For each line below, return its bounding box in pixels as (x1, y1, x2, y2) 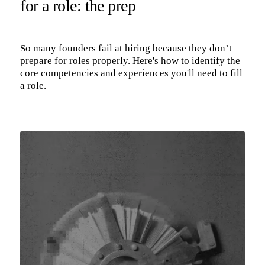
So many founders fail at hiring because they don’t (20, 43, 232, 54)
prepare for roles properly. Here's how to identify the (20, 55, 241, 67)
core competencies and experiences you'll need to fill (20, 67, 243, 79)
